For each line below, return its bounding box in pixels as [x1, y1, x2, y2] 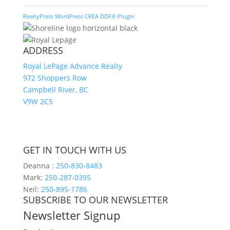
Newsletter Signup [23, 207, 120, 223]
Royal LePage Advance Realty [23, 61, 122, 71]
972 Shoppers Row [23, 73, 87, 83]
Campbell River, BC [23, 85, 88, 95]
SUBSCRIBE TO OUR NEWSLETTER [23, 194, 168, 206]
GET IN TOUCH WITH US [23, 144, 126, 157]
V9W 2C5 [23, 97, 53, 107]
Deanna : [23, 161, 56, 171]
